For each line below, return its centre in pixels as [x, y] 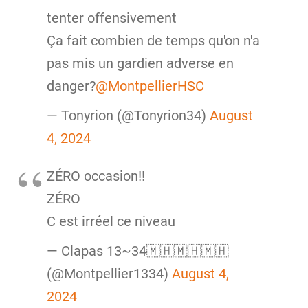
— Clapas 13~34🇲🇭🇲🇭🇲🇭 [137, 251]
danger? [71, 86]
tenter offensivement [111, 18]
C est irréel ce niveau [111, 222]
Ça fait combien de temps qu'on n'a [153, 41]
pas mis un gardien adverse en [140, 63]
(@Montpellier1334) [109, 274]
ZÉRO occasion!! [96, 177]
